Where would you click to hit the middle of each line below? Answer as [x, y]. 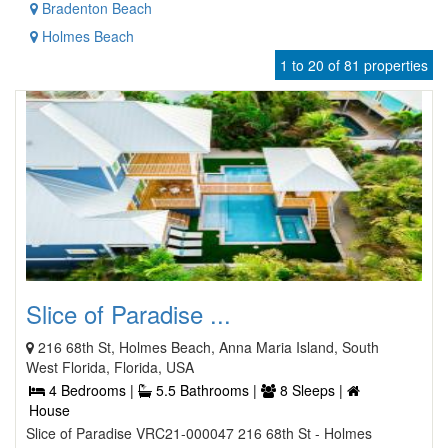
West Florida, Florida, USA [110, 367]
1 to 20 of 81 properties [354, 65]
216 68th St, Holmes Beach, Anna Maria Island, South [208, 347]
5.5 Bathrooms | [206, 390]
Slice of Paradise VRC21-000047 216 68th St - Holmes [199, 433]
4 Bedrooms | [91, 390]
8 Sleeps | [311, 390]
